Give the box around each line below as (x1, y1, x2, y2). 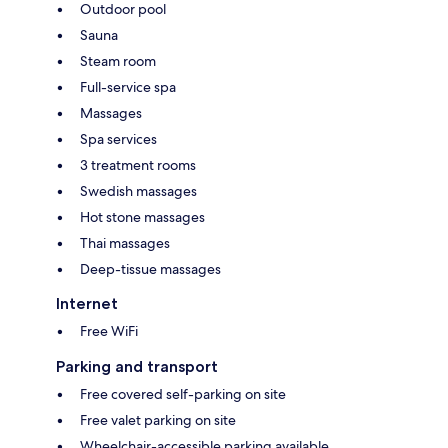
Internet (56, 293, 118, 313)
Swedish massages (80, 181, 197, 200)
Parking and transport (56, 356, 218, 376)
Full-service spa (80, 77, 176, 96)
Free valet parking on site (80, 410, 236, 429)
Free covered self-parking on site (80, 384, 286, 403)
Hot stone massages (80, 207, 205, 226)
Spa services (80, 129, 157, 148)
